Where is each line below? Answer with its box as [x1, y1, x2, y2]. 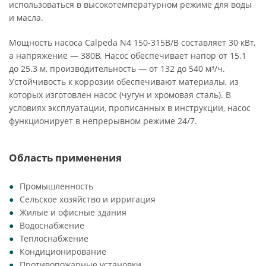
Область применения [9, 151, 122, 164]
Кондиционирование [20, 246, 106, 257]
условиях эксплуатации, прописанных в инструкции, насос [9, 102, 251, 113]
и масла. [9, 12, 43, 23]
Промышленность [20, 180, 93, 192]
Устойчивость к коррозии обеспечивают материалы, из [9, 76, 239, 87]
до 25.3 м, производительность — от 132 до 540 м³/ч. [9, 63, 225, 74]
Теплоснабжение [20, 233, 88, 244]
